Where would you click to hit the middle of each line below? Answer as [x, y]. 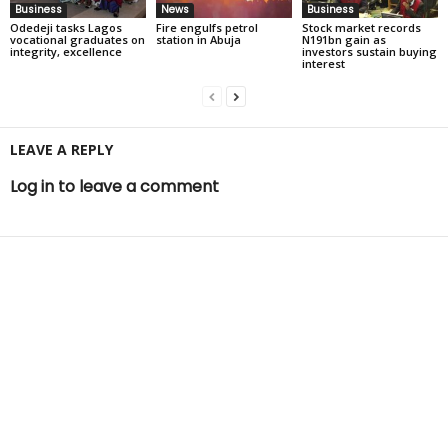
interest [323, 64]
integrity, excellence [66, 52]
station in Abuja [198, 40]
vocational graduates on [77, 40]
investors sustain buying [369, 52]
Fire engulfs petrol [206, 28]
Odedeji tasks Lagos [66, 28]
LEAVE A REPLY [61, 150]
